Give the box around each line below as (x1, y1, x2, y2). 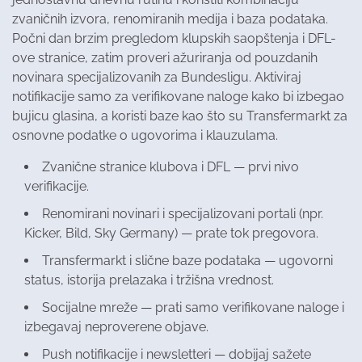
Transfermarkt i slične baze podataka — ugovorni (42, 253, 333, 269)
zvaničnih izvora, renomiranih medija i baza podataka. (12, 11, 328, 27)
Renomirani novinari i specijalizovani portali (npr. (42, 206, 323, 222)
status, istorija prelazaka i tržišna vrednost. (24, 272, 274, 288)
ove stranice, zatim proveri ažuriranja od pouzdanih (12, 50, 318, 66)
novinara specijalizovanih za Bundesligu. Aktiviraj (12, 69, 301, 86)
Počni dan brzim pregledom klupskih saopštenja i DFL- (12, 31, 336, 47)
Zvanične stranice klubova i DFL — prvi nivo (42, 159, 299, 175)
